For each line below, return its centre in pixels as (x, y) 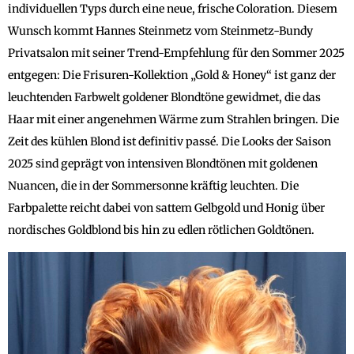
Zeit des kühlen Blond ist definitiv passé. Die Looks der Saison (169, 141)
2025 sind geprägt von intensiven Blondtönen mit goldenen (163, 163)
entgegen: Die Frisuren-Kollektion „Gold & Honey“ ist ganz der (172, 75)
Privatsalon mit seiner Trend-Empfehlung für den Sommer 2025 (176, 53)
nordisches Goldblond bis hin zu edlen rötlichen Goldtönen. (161, 230)
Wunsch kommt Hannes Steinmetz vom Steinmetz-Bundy (160, 30)
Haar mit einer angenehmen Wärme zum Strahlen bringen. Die (173, 119)
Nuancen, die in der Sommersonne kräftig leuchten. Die (153, 185)
